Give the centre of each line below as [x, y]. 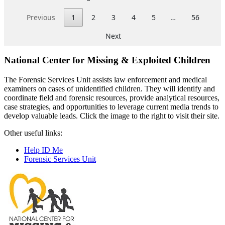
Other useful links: [33, 133]
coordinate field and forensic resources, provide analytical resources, [112, 98]
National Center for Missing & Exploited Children [107, 60]
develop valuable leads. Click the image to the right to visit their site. [112, 116]
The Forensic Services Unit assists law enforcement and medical [105, 80]
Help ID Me [43, 150]
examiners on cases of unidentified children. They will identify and [109, 89]
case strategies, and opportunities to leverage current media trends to [111, 107]
